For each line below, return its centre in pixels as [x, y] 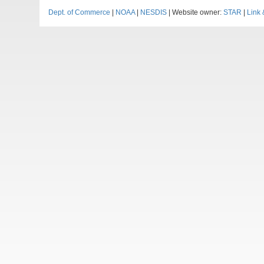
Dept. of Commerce [80, 12]
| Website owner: [195, 12]
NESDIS [154, 12]
